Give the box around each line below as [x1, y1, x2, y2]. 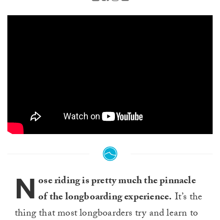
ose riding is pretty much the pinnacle [38, 173, 196, 191]
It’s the [172, 190, 203, 207]
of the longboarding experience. [38, 190, 172, 207]
